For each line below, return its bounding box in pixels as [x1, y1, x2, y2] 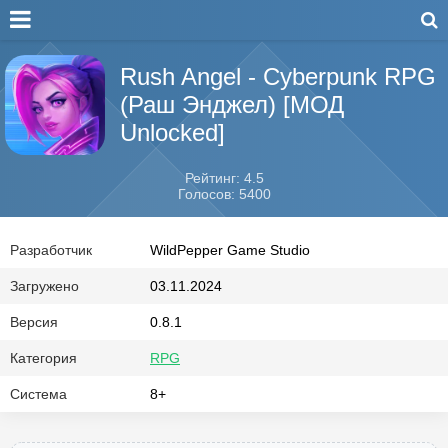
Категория [10, 350, 77, 366]
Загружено [10, 278, 79, 294]
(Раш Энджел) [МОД [120, 91, 344, 118]
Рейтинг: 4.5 [184, 170, 264, 186]
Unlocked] [120, 119, 225, 146]
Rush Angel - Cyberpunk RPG [120, 63, 436, 90]
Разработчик [10, 242, 92, 258]
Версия [10, 314, 58, 330]
